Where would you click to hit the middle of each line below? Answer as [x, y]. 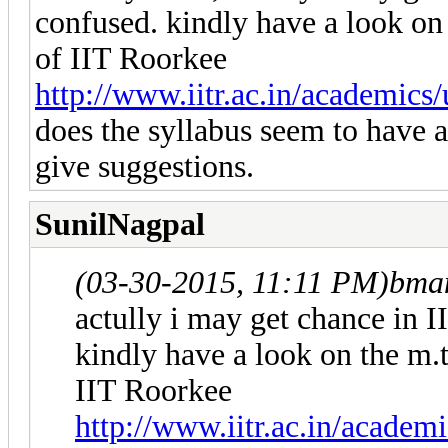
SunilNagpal [120, 224]
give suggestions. [144, 166]
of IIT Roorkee [131, 58]
